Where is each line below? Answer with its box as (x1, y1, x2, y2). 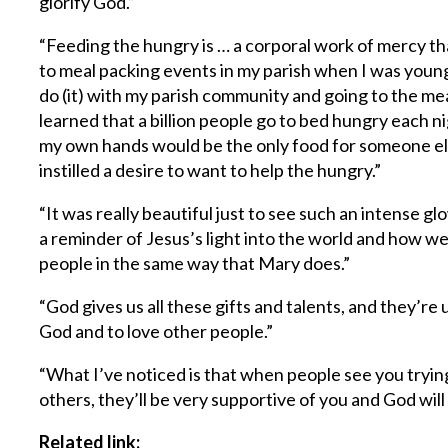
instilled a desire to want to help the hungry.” (39, 159, 382, 181)
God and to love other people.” (39, 320, 274, 342)
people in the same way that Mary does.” (39, 252, 351, 274)
